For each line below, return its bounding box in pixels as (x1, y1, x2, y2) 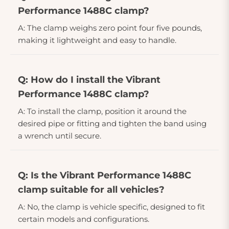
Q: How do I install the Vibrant (18, 74, 161, 85)
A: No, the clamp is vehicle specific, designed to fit (18, 201, 205, 212)
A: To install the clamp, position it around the (18, 106, 187, 116)
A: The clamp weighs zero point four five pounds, (18, 22, 202, 33)
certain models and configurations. (18, 214, 149, 224)
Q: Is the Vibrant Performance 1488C (18, 169, 191, 181)
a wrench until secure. (18, 130, 101, 141)
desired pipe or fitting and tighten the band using (18, 118, 207, 128)
